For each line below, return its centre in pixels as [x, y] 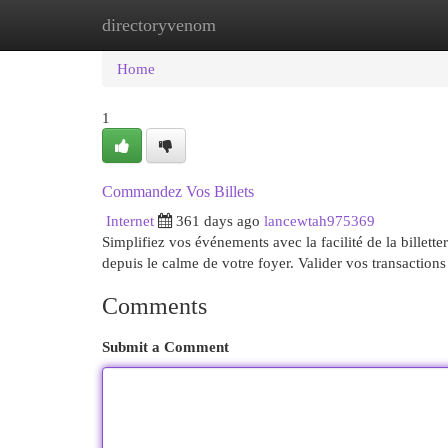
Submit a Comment [165, 346]
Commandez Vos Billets [178, 191]
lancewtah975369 [319, 220]
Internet [130, 220]
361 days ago [218, 220]
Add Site [366, 24]
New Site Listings [254, 24]
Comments [154, 306]
